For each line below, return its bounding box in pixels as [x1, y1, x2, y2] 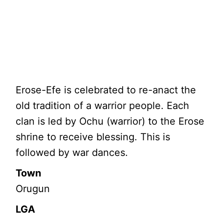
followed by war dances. [16, 147, 129, 158]
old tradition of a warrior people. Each [16, 100, 190, 111]
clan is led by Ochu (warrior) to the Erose [16, 115, 205, 127]
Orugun [16, 183, 50, 195]
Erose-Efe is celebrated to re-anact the [16, 84, 197, 96]
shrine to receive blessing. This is [16, 131, 171, 143]
